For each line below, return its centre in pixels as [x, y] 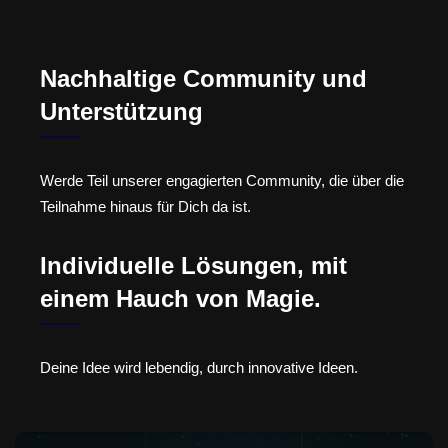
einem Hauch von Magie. [180, 298]
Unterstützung [121, 112]
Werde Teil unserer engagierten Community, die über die [222, 181]
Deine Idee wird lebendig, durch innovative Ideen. [199, 367]
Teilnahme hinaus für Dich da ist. [145, 207]
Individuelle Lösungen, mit [193, 265]
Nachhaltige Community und [203, 79]
